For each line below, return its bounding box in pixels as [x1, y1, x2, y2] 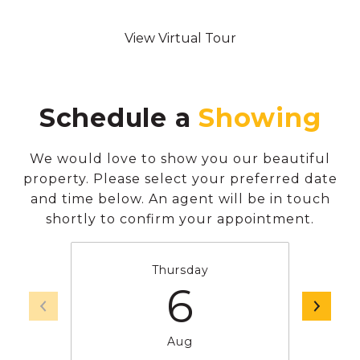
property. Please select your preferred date [22, 171, 337, 187]
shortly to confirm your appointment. [46, 211, 314, 227]
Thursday [151, 263, 209, 278]
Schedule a [39, 102, 198, 134]
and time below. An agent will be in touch [30, 191, 330, 207]
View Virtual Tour [124, 31, 236, 47]
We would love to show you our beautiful [30, 151, 330, 167]
